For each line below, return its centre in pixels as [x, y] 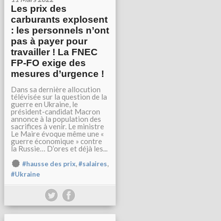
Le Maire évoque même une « [57, 134]
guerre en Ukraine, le [44, 104]
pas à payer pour [49, 41]
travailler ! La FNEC [54, 52]
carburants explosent [59, 19]
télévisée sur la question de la [59, 97]
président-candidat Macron [55, 111]
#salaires [93, 164]
